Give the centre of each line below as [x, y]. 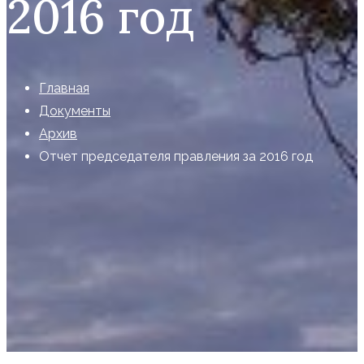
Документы [75, 111]
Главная [64, 89]
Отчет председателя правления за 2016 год [176, 157]
